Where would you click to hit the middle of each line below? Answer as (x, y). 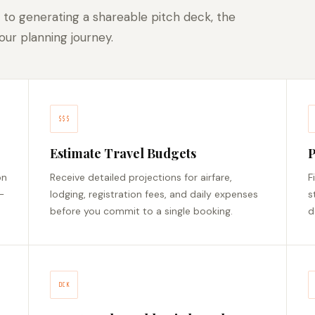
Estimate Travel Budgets (123, 154)
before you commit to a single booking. (142, 211)
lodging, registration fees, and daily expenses (154, 194)
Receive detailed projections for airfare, (141, 178)
